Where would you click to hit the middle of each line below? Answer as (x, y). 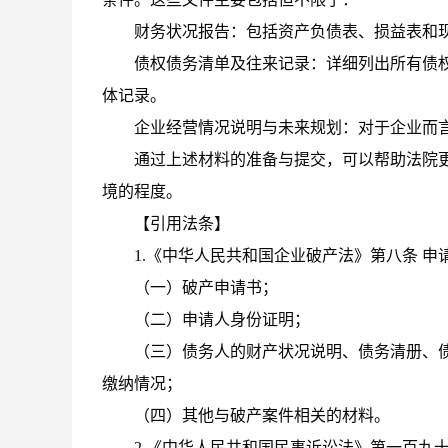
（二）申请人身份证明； (222, 319)
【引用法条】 (182, 223)
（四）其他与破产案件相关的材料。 (262, 415)
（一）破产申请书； (206, 287)
